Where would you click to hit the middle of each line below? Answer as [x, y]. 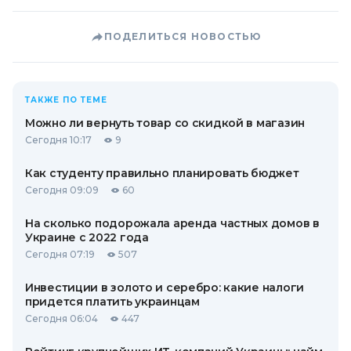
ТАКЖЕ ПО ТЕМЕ [66, 100]
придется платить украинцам [112, 302]
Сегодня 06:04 [62, 318]
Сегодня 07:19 [60, 254]
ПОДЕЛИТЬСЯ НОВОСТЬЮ [183, 36]
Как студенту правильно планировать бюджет [162, 173]
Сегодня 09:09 [62, 190]
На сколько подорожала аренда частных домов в [172, 223]
